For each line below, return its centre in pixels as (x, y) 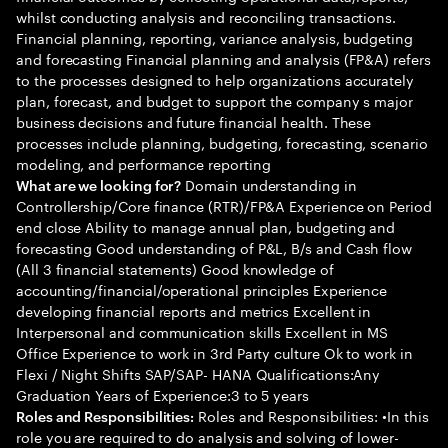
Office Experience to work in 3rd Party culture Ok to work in (214, 352)
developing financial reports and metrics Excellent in (194, 310)
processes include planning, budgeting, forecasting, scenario (222, 142)
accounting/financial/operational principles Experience (202, 289)
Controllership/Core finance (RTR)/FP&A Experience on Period (224, 205)
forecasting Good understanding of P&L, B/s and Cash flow (214, 247)
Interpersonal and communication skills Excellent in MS (202, 331)
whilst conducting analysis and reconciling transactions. (206, 16)
